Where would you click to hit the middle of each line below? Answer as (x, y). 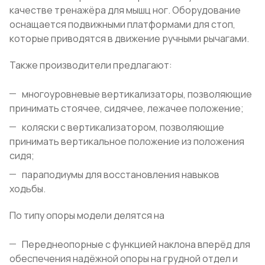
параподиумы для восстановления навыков (121, 175)
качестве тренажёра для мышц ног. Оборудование (125, 10)
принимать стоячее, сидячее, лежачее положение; (127, 109)
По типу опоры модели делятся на (87, 216)
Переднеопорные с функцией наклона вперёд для (136, 245)
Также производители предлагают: (91, 65)
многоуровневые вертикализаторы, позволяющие (137, 94)
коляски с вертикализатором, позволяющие (123, 127)
